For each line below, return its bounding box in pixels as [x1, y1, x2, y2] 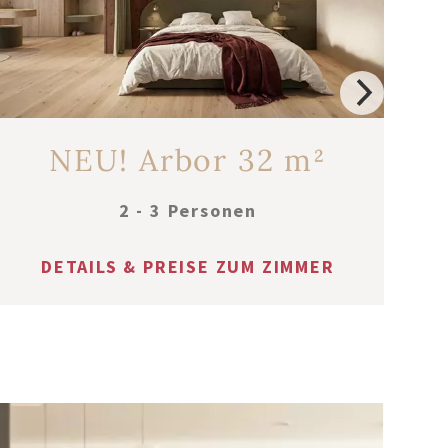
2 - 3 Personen [118, 198, 257, 222]
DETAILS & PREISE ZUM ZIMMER [41, 254, 335, 278]
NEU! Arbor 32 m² [48, 140, 327, 179]
